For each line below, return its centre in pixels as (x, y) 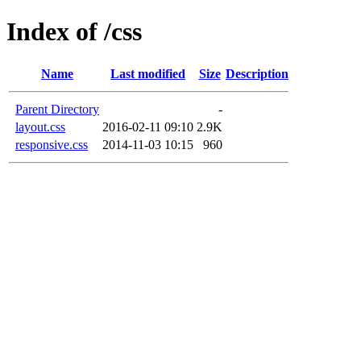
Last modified (148, 73)
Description (257, 73)
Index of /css (74, 32)
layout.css (40, 127)
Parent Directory (57, 109)
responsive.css (52, 144)
